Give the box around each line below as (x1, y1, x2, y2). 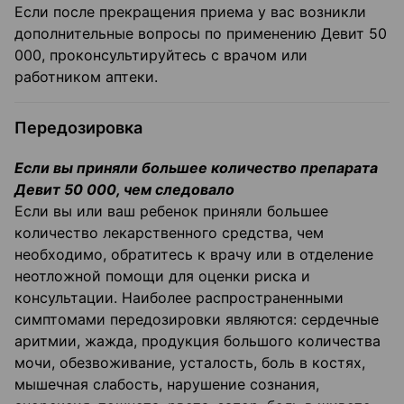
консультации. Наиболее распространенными (14, 289, 344, 308)
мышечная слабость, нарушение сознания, (14, 375, 319, 394)
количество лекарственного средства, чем (14, 224, 324, 243)
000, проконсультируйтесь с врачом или (14, 46, 308, 65)
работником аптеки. (14, 68, 158, 87)
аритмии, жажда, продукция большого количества (14, 332, 381, 351)
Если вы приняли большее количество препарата (14, 159, 378, 178)
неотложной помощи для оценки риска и (14, 267, 310, 286)
